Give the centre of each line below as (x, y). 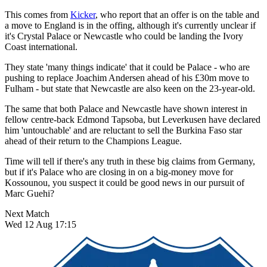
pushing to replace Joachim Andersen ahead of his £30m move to (127, 77)
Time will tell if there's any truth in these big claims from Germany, (130, 161)
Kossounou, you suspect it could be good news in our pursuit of (125, 182)
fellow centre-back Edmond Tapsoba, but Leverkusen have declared (133, 119)
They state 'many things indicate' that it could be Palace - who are (127, 67)
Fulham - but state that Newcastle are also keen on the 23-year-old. (130, 88)
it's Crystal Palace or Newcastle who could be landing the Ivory (124, 36)
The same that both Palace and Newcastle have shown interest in (126, 108)
